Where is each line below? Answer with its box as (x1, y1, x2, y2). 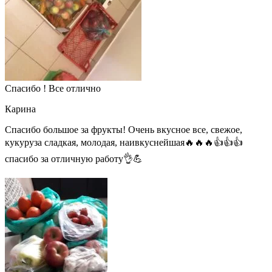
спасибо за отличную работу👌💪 (5, 154, 143, 165)
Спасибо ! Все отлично (5, 83, 101, 94)
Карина (5, 104, 36, 115)
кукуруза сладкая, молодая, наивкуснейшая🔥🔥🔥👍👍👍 (5, 137, 243, 148)
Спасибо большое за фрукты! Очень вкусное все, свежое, (5, 124, 242, 135)
